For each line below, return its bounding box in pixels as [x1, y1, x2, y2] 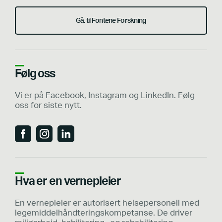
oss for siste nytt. [15, 101, 82, 110]
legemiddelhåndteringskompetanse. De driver [15, 209, 192, 217]
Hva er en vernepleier [15, 175, 121, 187]
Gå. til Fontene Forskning [75, 16, 147, 24]
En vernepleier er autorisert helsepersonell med [15, 199, 199, 207]
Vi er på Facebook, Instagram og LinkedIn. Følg [15, 91, 195, 100]
